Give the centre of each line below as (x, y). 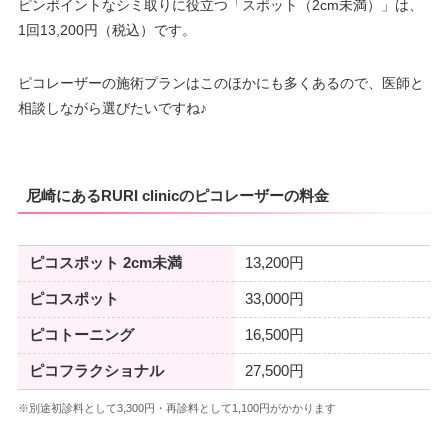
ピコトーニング (81, 334)
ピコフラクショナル (96, 370)
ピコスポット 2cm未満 (105, 262)
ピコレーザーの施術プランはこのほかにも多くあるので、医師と (220, 82)
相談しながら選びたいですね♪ (112, 107)
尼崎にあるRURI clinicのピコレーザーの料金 (177, 196)
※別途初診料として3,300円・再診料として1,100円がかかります (176, 408)
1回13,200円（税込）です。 (106, 29)
